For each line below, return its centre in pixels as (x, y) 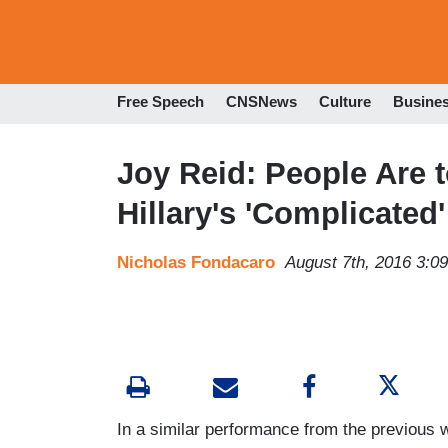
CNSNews (261, 102)
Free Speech (160, 102)
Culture (345, 102)
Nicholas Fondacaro (196, 262)
